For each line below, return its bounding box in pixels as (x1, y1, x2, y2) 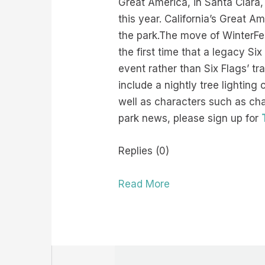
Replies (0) (118, 145, 170, 157)
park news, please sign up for (118, 112, 262, 125)
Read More (118, 177, 170, 190)
